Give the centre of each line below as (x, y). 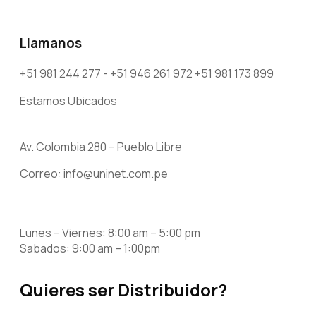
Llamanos (51, 43)
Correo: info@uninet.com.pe (94, 173)
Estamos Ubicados (68, 101)
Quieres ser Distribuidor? (123, 289)
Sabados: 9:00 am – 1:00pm (90, 248)
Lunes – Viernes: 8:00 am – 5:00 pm (110, 232)
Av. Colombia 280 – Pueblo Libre (101, 146)
